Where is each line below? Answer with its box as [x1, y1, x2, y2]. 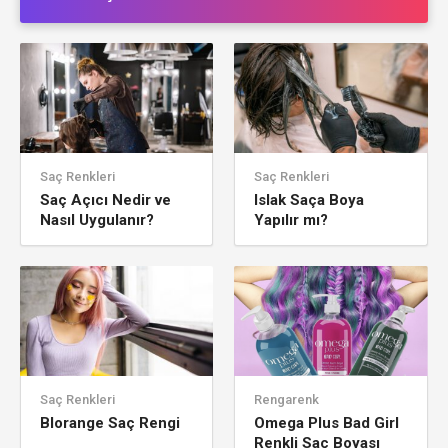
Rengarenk [254, 391, 320, 407]
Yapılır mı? [254, 210, 329, 229]
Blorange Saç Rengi [40, 413, 180, 432]
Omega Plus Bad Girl [254, 413, 400, 432]
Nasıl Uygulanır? [40, 210, 154, 229]
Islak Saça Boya [254, 190, 365, 209]
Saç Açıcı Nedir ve [40, 190, 171, 209]
